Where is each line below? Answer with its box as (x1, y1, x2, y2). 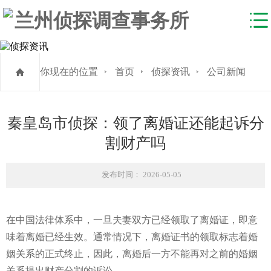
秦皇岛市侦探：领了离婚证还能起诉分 (7, 114, 264, 131)
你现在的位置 (40, 66, 98, 77)
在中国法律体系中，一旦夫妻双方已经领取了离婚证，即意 (6, 214, 258, 225)
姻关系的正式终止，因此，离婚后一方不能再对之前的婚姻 (6, 248, 258, 259)
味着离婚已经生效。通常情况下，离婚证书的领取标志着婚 (6, 231, 258, 242)
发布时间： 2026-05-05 (102, 169, 181, 179)
